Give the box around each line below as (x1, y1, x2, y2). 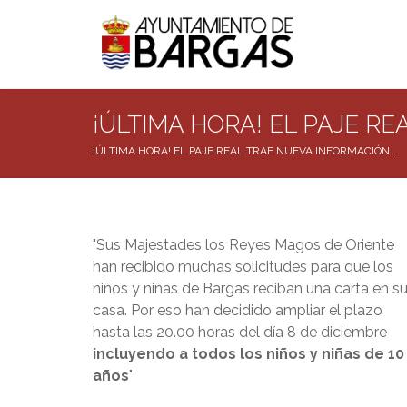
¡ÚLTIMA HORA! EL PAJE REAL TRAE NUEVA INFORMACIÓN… (93, 144, 396, 157)
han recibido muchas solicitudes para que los (93, 257, 393, 275)
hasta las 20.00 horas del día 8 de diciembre (93, 323, 387, 341)
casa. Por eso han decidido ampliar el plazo (93, 301, 382, 319)
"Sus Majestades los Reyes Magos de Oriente (93, 235, 394, 253)
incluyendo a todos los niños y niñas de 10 (93, 344, 404, 362)
